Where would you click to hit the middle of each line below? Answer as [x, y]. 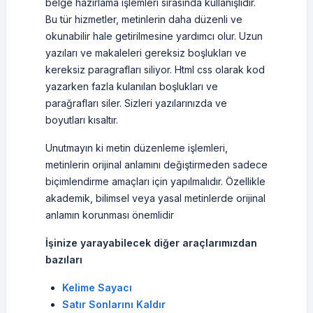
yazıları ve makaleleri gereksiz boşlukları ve [146, 53]
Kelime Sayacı [97, 287]
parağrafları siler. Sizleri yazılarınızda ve [136, 103]
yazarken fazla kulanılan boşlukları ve [132, 86]
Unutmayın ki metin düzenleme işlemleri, [137, 148]
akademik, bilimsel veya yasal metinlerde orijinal [155, 198]
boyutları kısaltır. [82, 120]
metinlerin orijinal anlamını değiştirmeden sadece [156, 165]
